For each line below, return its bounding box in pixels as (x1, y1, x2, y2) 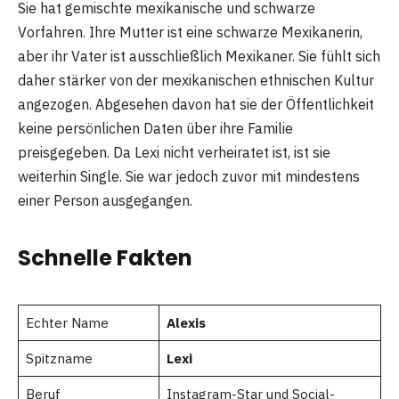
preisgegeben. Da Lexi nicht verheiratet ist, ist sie (18, 143, 330, 162)
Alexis (166, 313, 206, 331)
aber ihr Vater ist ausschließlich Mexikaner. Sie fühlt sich (18, 47, 380, 66)
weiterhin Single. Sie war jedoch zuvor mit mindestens (18, 167, 360, 186)
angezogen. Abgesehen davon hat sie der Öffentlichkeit (18, 95, 374, 114)
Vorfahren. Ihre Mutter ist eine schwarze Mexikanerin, (18, 23, 362, 42)
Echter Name (25, 313, 109, 331)
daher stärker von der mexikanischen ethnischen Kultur (18, 71, 374, 90)
